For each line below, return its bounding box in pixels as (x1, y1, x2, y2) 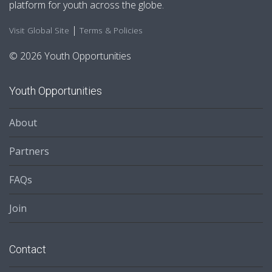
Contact (9, 242, 46, 256)
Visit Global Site (9, 24, 69, 36)
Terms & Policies (80, 24, 143, 36)
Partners (9, 144, 49, 158)
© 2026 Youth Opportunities (9, 49, 131, 63)
